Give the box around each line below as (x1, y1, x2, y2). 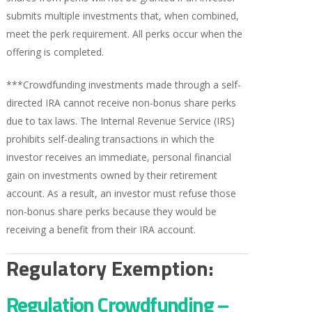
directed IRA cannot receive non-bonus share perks (6, 95, 236, 109)
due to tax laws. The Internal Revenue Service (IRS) (6, 114, 235, 127)
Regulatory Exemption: (6, 252, 214, 285)
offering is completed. (6, 45, 104, 58)
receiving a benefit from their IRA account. (6, 222, 196, 236)
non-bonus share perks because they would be (6, 204, 217, 218)
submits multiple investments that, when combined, (6, 8, 239, 22)
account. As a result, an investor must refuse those (6, 186, 236, 200)
